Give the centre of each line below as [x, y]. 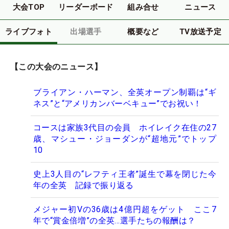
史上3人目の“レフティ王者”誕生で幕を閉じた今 [125, 174]
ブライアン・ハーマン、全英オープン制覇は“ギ [125, 92]
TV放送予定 [200, 31]
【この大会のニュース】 [56, 67]
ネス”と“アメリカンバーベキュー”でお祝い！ [118, 104]
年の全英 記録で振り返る [84, 185]
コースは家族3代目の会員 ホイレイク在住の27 [125, 128]
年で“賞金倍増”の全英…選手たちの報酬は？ [114, 221]
